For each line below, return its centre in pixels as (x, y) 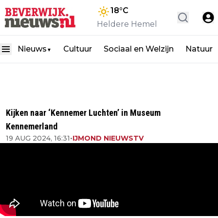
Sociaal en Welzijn (139, 49)
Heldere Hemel (127, 24)
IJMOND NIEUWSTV (108, 138)
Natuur (199, 49)
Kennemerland (32, 126)
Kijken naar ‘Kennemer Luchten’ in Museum (83, 113)
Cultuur (78, 49)
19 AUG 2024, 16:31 (38, 138)
